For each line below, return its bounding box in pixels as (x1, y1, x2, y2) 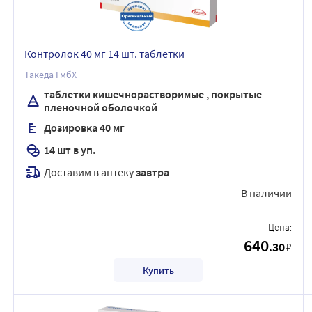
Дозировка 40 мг (44, 120, 125, 134)
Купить (142, 263, 174, 276)
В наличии (241, 185, 292, 200)
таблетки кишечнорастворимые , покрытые (44, 86, 262, 101)
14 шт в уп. (44, 143, 95, 157)
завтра (136, 165, 169, 179)
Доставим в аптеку (44, 165, 136, 179)
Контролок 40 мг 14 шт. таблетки (24, 46, 185, 61)
